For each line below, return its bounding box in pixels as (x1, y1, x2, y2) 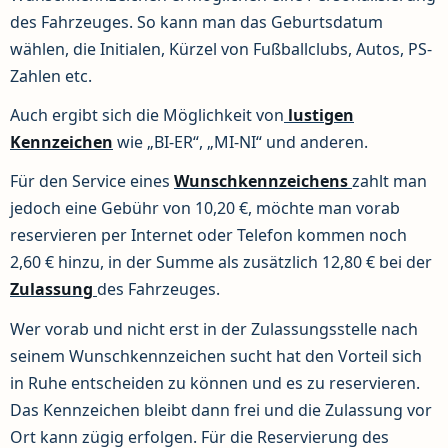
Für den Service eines (10, 170, 174, 193)
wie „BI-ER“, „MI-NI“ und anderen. (113, 131, 368, 154)
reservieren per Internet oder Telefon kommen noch (10, 224, 407, 247)
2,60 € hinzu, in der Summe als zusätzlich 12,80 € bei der (10, 251, 432, 274)
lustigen (284, 104, 354, 127)
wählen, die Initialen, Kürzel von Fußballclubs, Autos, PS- (10, 38, 432, 61)
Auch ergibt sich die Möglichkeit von (10, 104, 284, 127)
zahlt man (352, 170, 427, 193)
